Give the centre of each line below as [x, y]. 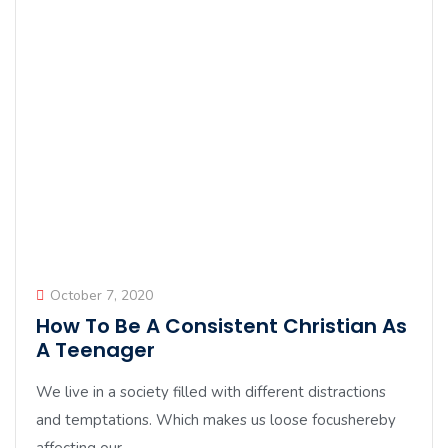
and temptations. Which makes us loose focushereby [216, 420]
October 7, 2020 [101, 295]
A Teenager [95, 350]
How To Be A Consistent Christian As [221, 326]
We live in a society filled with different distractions [211, 392]
